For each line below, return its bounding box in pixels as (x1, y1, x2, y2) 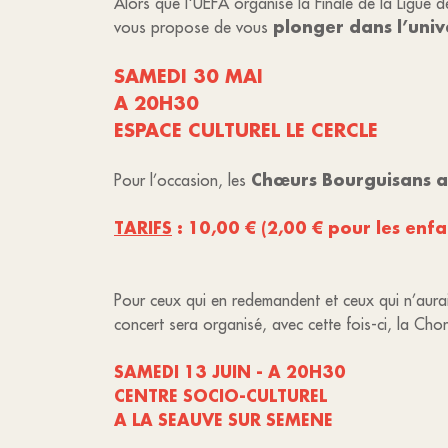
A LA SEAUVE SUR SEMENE (114, 409, 333, 430)
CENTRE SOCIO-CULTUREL (114, 385, 327, 406)
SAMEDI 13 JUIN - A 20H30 (114, 361, 346, 382)
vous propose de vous (114, 17, 273, 37)
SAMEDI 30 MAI (114, 64, 263, 88)
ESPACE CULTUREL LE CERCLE (114, 118, 384, 142)
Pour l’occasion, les (114, 170, 251, 190)
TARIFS (114, 217, 172, 238)
